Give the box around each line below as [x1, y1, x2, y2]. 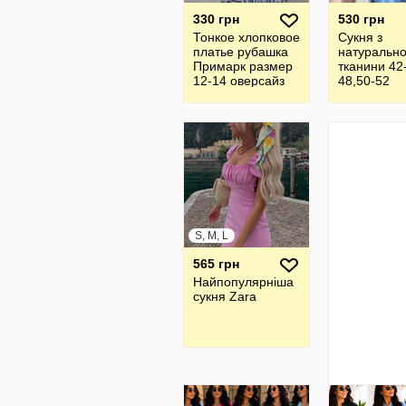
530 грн [338, 12, 384, 26]
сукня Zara [193, 289, 256, 304]
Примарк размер [193, 59, 293, 73]
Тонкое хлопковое [193, 30, 300, 44]
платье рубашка [193, 44, 288, 59]
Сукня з [338, 30, 382, 44]
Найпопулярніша [193, 275, 294, 289]
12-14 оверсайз [193, 73, 285, 88]
